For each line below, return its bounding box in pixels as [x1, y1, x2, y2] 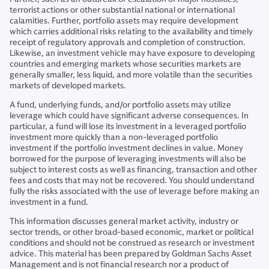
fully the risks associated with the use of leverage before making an [10, 186, 259, 196]
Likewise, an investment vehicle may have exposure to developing [10, 48, 255, 58]
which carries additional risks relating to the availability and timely [10, 26, 253, 37]
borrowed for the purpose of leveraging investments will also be [10, 154, 246, 164]
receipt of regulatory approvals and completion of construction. [10, 37, 246, 47]
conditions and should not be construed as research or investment [10, 238, 255, 248]
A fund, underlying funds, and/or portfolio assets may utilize [10, 100, 231, 110]
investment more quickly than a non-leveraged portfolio [10, 132, 218, 142]
